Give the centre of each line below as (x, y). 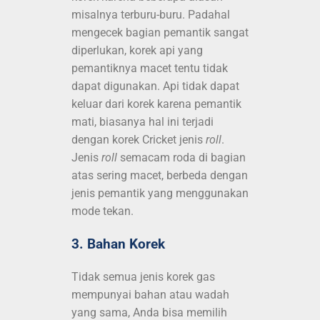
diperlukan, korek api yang (137, 50)
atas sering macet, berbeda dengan (160, 175)
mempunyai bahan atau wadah (150, 295)
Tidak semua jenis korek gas (143, 277)
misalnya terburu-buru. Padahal (151, 14)
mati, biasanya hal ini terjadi (142, 121)
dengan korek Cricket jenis (139, 139)
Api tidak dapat (201, 86)
